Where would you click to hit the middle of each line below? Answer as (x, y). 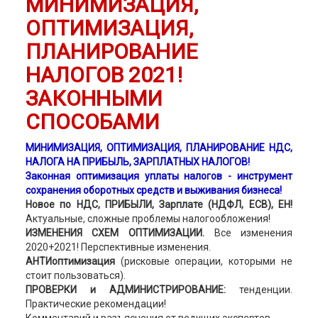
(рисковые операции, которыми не (207, 261)
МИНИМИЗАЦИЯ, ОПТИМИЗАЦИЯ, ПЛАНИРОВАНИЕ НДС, (159, 148)
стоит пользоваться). (75, 275)
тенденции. (259, 290)
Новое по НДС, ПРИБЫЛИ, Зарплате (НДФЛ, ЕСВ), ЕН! (159, 204)
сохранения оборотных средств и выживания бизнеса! (153, 190)
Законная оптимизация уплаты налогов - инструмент (159, 176)
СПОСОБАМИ (92, 122)
